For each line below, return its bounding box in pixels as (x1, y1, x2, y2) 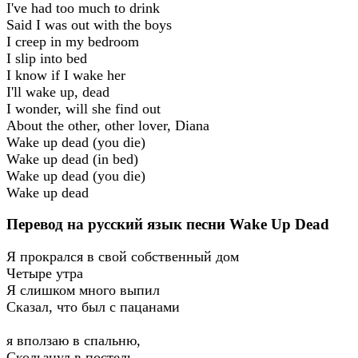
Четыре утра (6, 265, 83, 282)
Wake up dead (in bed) (6, 150, 138, 167)
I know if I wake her (6, 66, 125, 83)
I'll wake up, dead (6, 83, 109, 100)
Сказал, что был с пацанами (6, 299, 180, 316)
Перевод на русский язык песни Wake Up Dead (6, 216, 329, 233)
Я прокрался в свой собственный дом (6, 249, 239, 265)
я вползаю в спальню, (6, 332, 141, 349)
